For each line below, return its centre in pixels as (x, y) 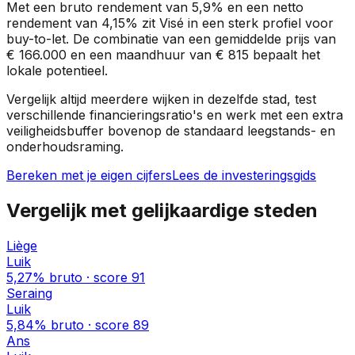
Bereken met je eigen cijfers (89, 176)
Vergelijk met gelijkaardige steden (162, 211)
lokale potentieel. (57, 71)
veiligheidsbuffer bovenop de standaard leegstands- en (171, 131)
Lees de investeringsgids (244, 176)
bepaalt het (284, 55)
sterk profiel (265, 23)
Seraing (29, 294)
